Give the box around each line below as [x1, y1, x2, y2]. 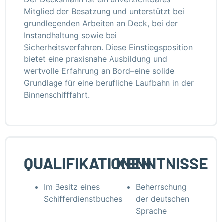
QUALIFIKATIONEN [24, 154, 151, 173]
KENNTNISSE [116, 154, 208, 173]
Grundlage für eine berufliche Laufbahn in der [24, 78, 194, 88]
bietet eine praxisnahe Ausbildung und [24, 54, 167, 64]
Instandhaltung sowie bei [24, 30, 117, 40]
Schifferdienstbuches [44, 194, 122, 204]
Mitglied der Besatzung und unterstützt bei [24, 6, 184, 16]
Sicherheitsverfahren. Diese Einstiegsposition [24, 42, 193, 52]
